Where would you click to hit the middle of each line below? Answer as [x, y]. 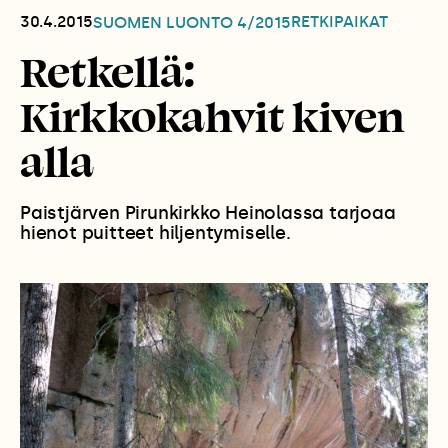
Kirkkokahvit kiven [212, 115]
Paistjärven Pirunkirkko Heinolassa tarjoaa [208, 213]
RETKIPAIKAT [339, 21]
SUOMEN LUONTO [165, 23]
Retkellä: [107, 70]
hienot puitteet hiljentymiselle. [155, 233]
